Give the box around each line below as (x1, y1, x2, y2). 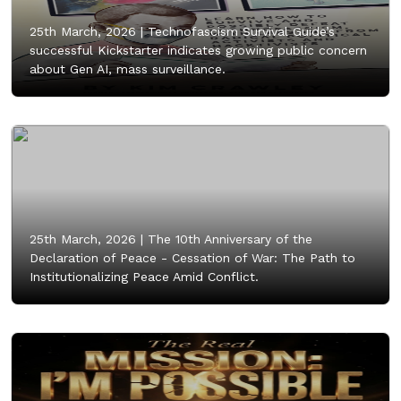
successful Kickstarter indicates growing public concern (30, 43, 367, 58)
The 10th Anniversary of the (143, 232, 312, 247)
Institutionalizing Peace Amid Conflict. (30, 269, 259, 285)
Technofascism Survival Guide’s (143, 24, 335, 39)
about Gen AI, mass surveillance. (30, 62, 226, 77)
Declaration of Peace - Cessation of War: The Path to (30, 251, 355, 266)
